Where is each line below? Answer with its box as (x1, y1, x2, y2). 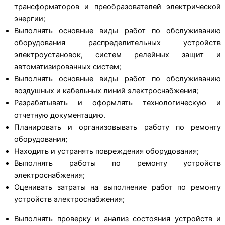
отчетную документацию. (14, 110, 105, 120)
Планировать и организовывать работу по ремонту (14, 123, 221, 132)
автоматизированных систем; (14, 62, 121, 72)
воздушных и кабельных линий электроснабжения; (14, 86, 198, 96)
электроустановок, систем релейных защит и (14, 50, 221, 60)
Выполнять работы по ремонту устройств (14, 159, 221, 168)
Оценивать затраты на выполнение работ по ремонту (14, 183, 221, 192)
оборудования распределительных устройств (14, 38, 221, 48)
